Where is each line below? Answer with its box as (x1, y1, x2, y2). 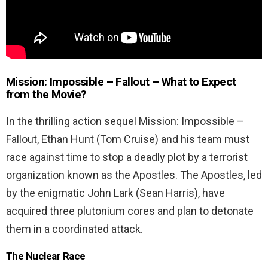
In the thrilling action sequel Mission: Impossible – (6, 114, 244, 127)
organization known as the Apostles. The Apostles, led (6, 168, 262, 181)
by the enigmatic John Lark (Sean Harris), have (6, 186, 225, 199)
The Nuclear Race (6, 249, 86, 262)
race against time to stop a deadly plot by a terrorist (6, 150, 248, 163)
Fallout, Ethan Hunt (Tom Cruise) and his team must (6, 132, 249, 145)
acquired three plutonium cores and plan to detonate (6, 204, 254, 217)
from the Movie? (6, 87, 86, 101)
